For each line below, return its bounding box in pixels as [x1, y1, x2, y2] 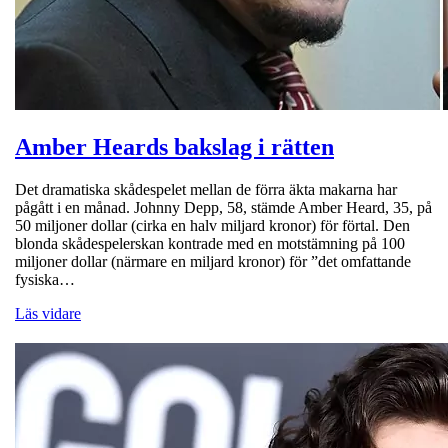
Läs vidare [15, 305, 81, 323]
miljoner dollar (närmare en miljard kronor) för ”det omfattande [15, 253, 411, 271]
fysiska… [15, 271, 75, 289]
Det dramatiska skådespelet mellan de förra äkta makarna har [15, 181, 397, 199]
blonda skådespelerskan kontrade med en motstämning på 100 [15, 235, 405, 253]
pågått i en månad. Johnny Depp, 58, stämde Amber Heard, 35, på [15, 199, 432, 217]
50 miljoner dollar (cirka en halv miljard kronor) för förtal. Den [15, 217, 410, 235]
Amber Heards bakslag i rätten [15, 134, 334, 161]
